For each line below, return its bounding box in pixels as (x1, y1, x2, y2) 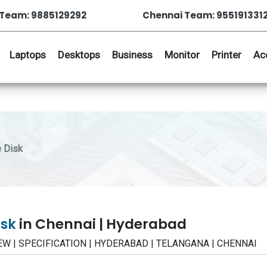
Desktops (58, 49, 100, 61)
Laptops (10, 49, 46, 61)
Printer (212, 49, 241, 61)
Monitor (164, 49, 200, 61)
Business (112, 49, 153, 61)
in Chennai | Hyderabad (19, 215, 187, 234)
